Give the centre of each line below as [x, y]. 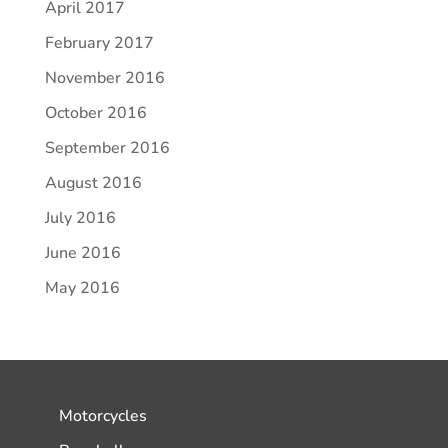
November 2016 [104, 78]
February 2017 [99, 43]
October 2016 [95, 113]
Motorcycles [102, 416]
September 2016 [107, 148]
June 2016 [82, 253]
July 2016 [80, 218]
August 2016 [93, 183]
